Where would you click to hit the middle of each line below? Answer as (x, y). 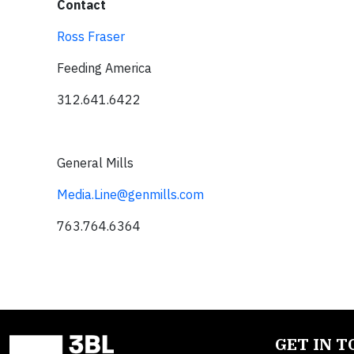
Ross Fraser (91, 36)
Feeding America (104, 68)
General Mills (95, 163)
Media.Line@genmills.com (130, 194)
